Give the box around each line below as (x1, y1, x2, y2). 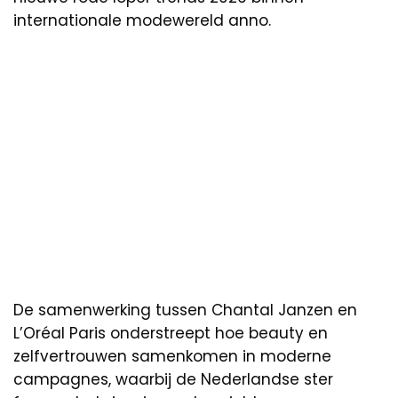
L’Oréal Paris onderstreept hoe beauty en (13, 322, 328, 345)
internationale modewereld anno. (13, 10, 271, 32)
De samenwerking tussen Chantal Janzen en (13, 299, 357, 322)
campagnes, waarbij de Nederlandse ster (13, 369, 333, 391)
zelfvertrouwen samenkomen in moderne (13, 346, 331, 368)
